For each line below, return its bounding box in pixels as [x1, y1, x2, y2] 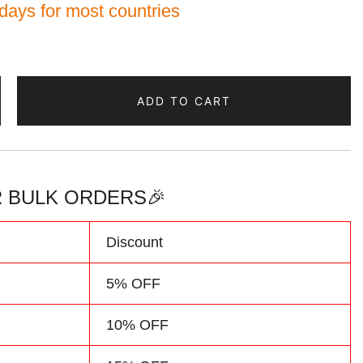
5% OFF [106, 275, 160, 292]
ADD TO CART [137, 94, 232, 108]
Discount [106, 234, 163, 250]
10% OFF [106, 317, 169, 333]
